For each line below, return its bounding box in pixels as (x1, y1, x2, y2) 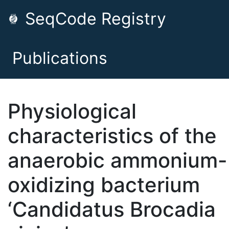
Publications (12, 48, 107, 68)
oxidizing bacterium (8, 172, 200, 197)
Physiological (8, 99, 136, 124)
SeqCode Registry (20, 9, 166, 29)
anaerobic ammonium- (8, 148, 227, 173)
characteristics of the (8, 123, 217, 148)
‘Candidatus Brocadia (8, 197, 216, 222)
